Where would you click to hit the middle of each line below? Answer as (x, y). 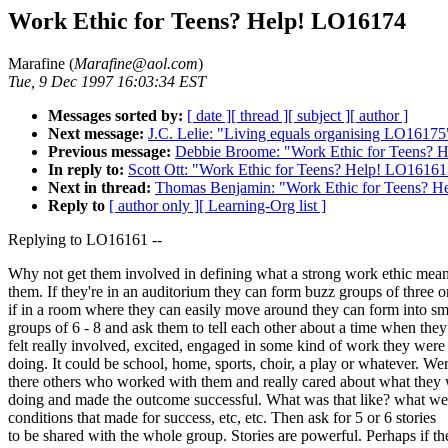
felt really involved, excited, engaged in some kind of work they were (226, 345)
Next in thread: (99, 187)
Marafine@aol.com (136, 63)
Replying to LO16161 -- (85, 239)
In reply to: (86, 169)
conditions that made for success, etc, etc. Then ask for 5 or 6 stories (222, 417)
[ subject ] (319, 115)
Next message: (96, 133)
